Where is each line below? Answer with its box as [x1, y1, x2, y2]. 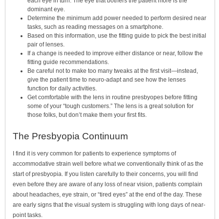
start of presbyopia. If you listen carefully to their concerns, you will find [13, 170, 198, 177]
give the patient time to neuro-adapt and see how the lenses [27, 76, 186, 84]
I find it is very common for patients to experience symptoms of [13, 150, 176, 157]
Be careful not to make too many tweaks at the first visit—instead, [27, 67, 198, 75]
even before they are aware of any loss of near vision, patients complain [13, 180, 202, 188]
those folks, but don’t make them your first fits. [27, 111, 147, 119]
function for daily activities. [27, 85, 97, 92]
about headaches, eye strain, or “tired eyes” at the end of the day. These [13, 191, 202, 198]
